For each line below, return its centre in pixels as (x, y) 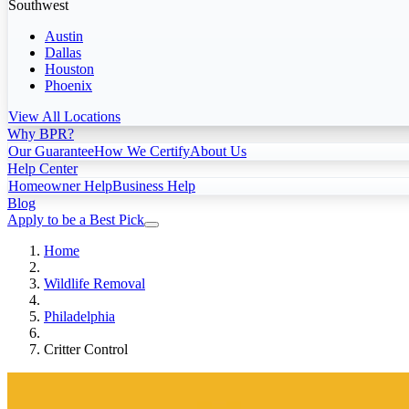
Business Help (154, 185)
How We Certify (142, 151)
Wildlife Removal (94, 283)
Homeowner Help (60, 185)
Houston (69, 68)
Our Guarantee (51, 151)
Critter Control (86, 349)
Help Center (42, 168)
